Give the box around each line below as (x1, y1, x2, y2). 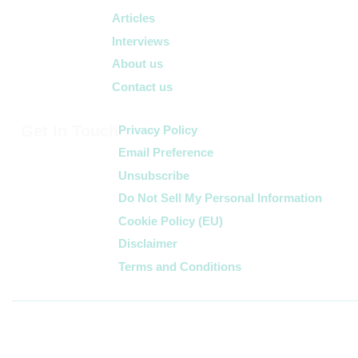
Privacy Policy (118, 122, 197, 137)
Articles (112, 11, 155, 26)
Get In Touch (21, 121, 118, 140)
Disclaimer (118, 237, 177, 251)
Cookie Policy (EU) (118, 213, 223, 228)
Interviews (112, 34, 169, 48)
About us (112, 57, 163, 71)
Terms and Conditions (118, 259, 241, 273)
